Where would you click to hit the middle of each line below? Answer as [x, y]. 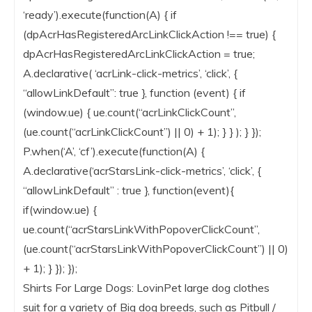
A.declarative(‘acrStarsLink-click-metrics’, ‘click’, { [142, 171]
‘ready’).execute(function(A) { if [100, 15]
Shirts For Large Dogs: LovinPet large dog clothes [146, 288]
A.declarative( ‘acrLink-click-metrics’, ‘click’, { [130, 73]
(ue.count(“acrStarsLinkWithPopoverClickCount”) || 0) [156, 249]
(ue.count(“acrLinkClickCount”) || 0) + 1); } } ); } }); [142, 132]
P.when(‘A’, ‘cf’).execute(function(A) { [114, 151]
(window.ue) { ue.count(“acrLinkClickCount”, [130, 112]
